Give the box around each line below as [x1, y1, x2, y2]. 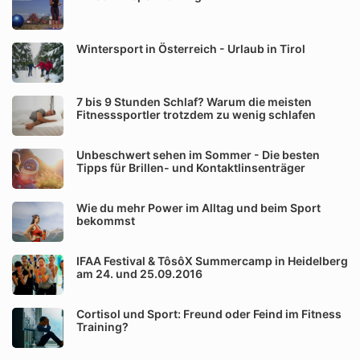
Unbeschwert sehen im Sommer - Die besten [76, 148, 320, 162]
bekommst [76, 214, 135, 227]
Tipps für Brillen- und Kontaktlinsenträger [76, 161, 305, 174]
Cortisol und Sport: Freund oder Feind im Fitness [76, 307, 342, 321]
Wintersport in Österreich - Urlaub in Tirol [76, 42, 305, 55]
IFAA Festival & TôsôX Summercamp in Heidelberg [76, 254, 348, 268]
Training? [76, 320, 129, 333]
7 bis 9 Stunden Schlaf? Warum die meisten [76, 95, 312, 108]
